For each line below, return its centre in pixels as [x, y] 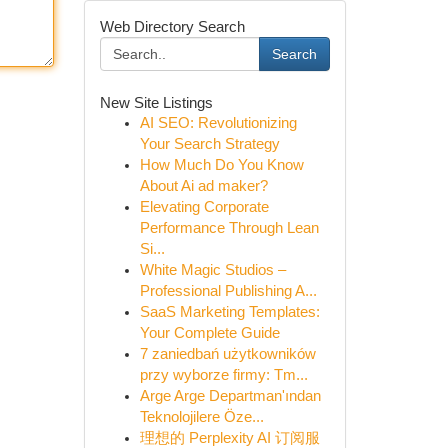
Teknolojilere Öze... [201, 417]
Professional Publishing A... [228, 291]
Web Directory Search [172, 26]
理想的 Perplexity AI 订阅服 [229, 438]
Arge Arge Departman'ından [230, 396]
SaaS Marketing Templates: [229, 312]
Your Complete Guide [209, 333]
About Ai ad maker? [203, 186]
